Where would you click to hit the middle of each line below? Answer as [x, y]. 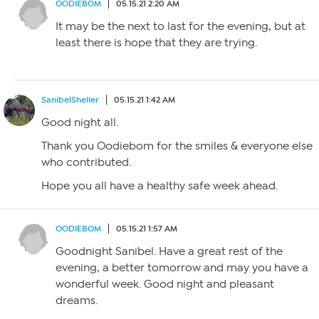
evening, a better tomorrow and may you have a [182, 267]
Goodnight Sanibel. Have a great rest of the [169, 251]
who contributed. [86, 162]
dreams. [77, 300]
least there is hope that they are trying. [156, 42]
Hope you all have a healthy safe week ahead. [159, 185]
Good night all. [80, 122]
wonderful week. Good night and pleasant [165, 284]
